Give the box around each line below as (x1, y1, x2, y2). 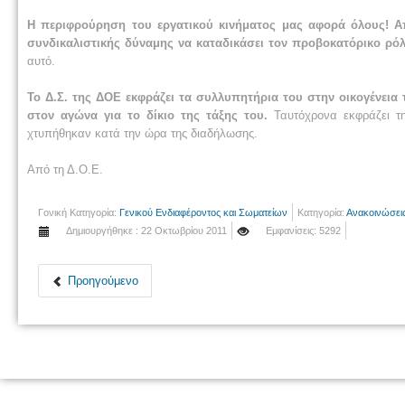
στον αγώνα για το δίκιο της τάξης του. (27, 108, 268, 122)
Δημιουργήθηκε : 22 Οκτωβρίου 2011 (66, 224, 227, 236)
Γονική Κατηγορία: (38, 206, 119, 218)
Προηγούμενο (68, 273, 138, 287)
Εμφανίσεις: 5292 (266, 224, 341, 236)
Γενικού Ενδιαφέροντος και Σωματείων (119, 206, 287, 218)
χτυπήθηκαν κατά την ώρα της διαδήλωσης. (27, 126, 258, 140)
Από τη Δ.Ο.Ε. (27, 162, 103, 176)
